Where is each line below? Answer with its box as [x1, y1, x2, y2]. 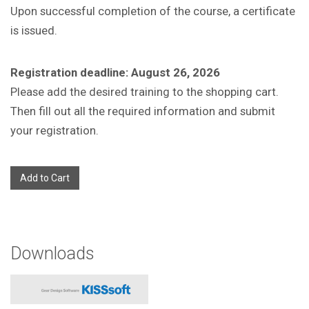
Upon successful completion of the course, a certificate [10, 3, 295, 18]
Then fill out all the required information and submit [10, 103, 275, 118]
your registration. [10, 123, 99, 137]
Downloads [10, 243, 94, 263]
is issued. [10, 23, 57, 37]
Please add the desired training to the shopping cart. [10, 84, 279, 99]
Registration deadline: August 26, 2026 [10, 65, 220, 79]
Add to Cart [20, 172, 70, 183]
